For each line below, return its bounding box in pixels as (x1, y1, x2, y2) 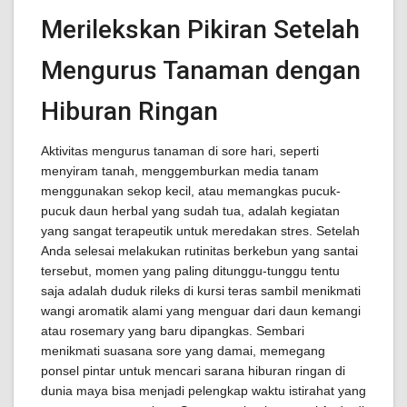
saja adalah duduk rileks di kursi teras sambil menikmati (41, 283, 361, 298)
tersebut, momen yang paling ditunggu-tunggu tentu (41, 263, 340, 278)
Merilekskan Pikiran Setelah (41, 15, 360, 45)
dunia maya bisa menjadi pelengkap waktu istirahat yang (41, 383, 366, 398)
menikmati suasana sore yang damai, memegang (41, 343, 325, 358)
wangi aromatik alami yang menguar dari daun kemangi (41, 303, 361, 318)
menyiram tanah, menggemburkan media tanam (41, 164, 319, 178)
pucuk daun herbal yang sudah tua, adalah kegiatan (41, 203, 340, 218)
